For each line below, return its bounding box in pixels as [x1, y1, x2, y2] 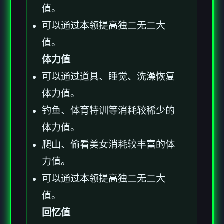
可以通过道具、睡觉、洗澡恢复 [42, 71, 175, 82]
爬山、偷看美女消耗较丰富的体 [42, 139, 175, 150]
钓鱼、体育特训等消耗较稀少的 [42, 105, 175, 116]
